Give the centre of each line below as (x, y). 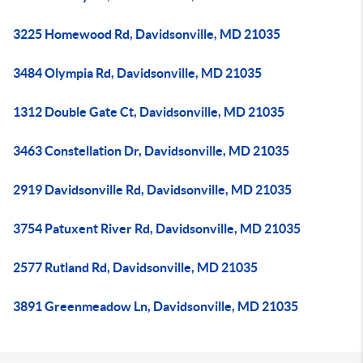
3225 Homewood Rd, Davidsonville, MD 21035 (147, 34)
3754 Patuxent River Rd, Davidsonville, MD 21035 (157, 228)
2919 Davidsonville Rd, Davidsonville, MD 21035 (152, 190)
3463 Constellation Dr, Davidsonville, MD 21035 (151, 151)
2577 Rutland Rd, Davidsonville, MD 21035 (135, 267)
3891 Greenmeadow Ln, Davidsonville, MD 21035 (156, 306)
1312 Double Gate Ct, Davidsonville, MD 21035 (149, 112)
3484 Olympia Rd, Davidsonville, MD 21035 (137, 73)
